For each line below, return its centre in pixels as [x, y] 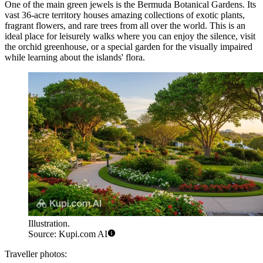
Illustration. [49, 223]
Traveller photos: [36, 254]
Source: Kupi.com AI [68, 234]
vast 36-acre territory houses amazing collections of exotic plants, [125, 15]
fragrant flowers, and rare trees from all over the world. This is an [125, 26]
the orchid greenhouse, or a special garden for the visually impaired [129, 47]
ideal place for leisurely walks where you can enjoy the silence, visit [130, 36]
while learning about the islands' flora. [75, 58]
